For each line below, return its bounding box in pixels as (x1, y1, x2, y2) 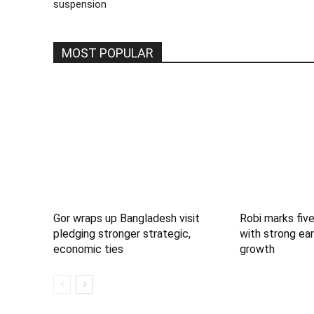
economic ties (53, 243, 123, 257)
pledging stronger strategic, (53, 227, 191, 241)
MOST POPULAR (62, 45, 153, 60)
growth (240, 243, 275, 257)
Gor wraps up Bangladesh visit (53, 212, 200, 226)
